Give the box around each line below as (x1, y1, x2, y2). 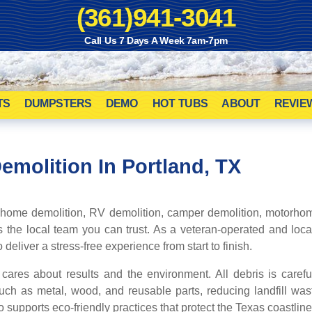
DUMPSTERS (24, 97, 92, 110)
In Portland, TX (98, 155, 242, 178)
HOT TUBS (152, 97, 208, 110)
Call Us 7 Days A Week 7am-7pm (84, 34, 228, 46)
